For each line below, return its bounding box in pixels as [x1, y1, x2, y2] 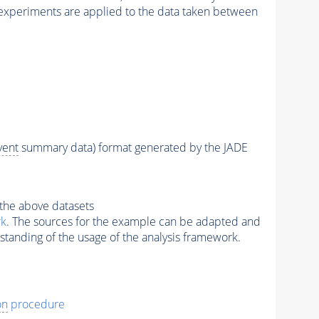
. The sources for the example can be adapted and [6, 214, 261, 230]
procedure [7, 296, 65, 312]
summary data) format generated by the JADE [18, 140, 248, 156]
